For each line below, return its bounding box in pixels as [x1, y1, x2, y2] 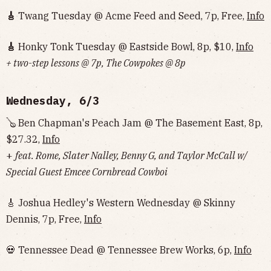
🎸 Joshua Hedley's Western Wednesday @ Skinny [6, 197, 235, 209]
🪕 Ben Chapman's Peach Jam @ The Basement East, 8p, [6, 117, 263, 129]
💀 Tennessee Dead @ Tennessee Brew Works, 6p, [6, 244, 234, 256]
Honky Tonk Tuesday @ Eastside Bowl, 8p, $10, [16, 41, 236, 53]
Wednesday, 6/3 [6, 94, 99, 108]
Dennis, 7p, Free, [6, 213, 84, 225]
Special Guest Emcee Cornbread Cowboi [6, 166, 168, 178]
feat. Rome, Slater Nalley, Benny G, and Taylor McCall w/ [15, 149, 247, 162]
